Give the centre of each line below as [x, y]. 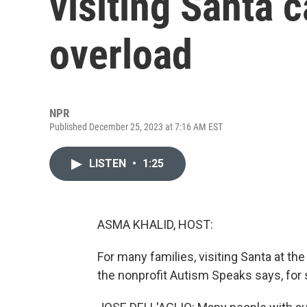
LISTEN [109, 163]
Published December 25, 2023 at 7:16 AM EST [136, 127]
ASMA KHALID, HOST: [155, 224]
